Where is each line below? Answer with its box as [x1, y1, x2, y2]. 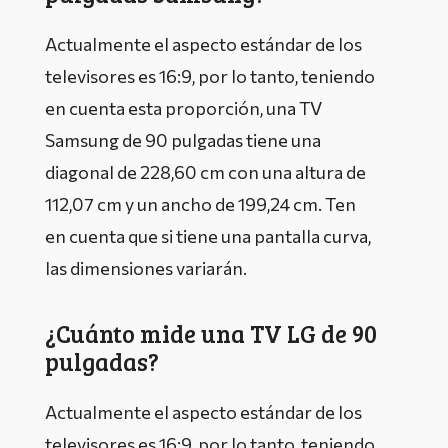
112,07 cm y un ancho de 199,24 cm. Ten [45, 192, 356, 215]
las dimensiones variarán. [45, 256, 250, 279]
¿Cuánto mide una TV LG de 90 [45, 316, 377, 350]
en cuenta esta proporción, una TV [45, 96, 322, 119]
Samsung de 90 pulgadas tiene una [45, 128, 321, 151]
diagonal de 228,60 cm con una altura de [45, 160, 366, 183]
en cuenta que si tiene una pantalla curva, [45, 224, 371, 247]
